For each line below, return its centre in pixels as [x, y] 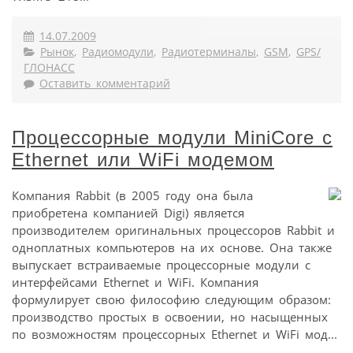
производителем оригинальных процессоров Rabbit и [173, 230]
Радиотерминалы [209, 52]
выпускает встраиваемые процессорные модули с [161, 264]
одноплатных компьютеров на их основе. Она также [172, 247]
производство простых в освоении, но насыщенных [170, 316]
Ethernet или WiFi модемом [143, 160]
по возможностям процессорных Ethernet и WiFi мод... [175, 334]
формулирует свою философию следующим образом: [171, 299]
